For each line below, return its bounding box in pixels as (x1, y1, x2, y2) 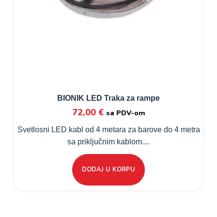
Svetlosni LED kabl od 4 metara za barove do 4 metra (17, 125, 200, 134)
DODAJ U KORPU (82, 165, 135, 174)
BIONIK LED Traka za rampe (57, 93, 160, 102)
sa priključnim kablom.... (67, 137, 150, 146)
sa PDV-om (106, 108, 145, 118)
